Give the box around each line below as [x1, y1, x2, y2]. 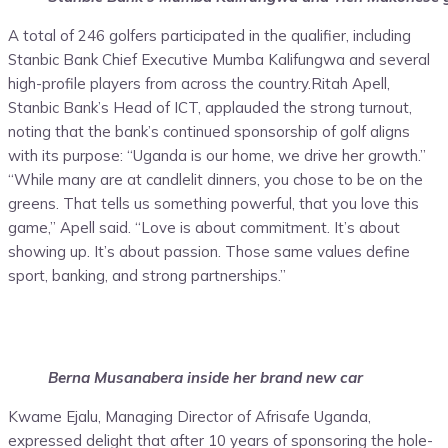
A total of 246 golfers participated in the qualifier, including [8, 26, 411, 46]
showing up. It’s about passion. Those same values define [8, 242, 410, 262]
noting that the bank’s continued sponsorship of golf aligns [8, 122, 410, 142]
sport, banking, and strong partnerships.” [8, 266, 286, 286]
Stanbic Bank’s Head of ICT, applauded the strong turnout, [8, 98, 412, 118]
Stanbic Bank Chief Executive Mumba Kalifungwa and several [8, 50, 430, 70]
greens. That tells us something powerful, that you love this [8, 194, 419, 214]
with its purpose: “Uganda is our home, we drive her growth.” [8, 146, 426, 166]
